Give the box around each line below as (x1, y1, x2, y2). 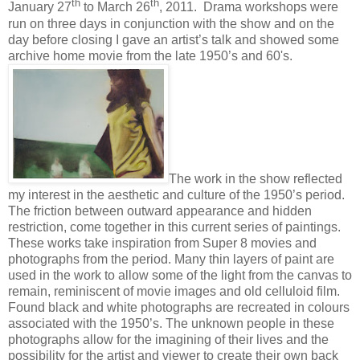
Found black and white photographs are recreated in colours (8, 300, 350, 314)
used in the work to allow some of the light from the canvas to (8, 268, 352, 282)
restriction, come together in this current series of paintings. (8, 219, 341, 234)
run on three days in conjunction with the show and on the (8, 16, 334, 31)
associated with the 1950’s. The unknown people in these (8, 316, 334, 330)
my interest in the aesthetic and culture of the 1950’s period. (8, 187, 345, 202)
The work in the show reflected (169, 171, 342, 186)
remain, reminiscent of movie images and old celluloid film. (8, 284, 340, 298)
